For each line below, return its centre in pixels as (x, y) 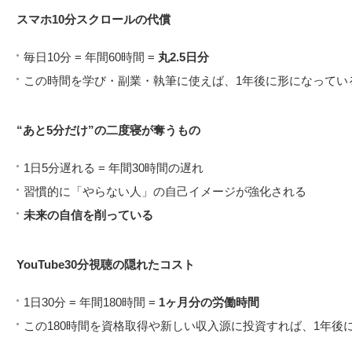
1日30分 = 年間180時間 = (91, 302)
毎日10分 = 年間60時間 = (91, 57)
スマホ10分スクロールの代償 (93, 19)
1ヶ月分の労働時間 (209, 302)
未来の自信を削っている (88, 214)
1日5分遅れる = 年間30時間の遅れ (114, 167)
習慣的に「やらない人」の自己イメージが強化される (165, 191)
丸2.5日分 (183, 57)
